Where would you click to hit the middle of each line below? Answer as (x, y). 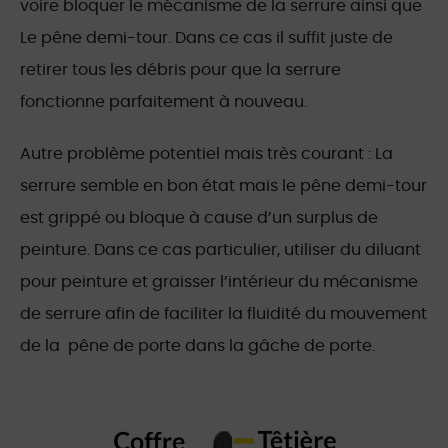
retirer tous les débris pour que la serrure (180, 70)
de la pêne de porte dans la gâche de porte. (197, 346)
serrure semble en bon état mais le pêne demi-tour (223, 186)
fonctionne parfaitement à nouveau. (163, 102)
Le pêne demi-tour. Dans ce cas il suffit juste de (206, 38)
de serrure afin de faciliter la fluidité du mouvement (223, 314)
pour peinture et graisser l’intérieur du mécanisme (219, 282)
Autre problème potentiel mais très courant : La (206, 154)
